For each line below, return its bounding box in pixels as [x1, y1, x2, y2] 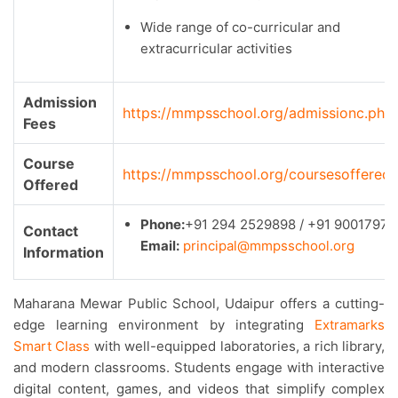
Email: [140, 237, 179, 255]
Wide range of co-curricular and [140, 19, 340, 36]
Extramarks [314, 316, 385, 334]
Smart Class [13, 338, 91, 355]
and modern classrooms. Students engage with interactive [13, 359, 385, 377]
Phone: [140, 216, 185, 234]
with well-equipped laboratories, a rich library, [90, 338, 386, 355]
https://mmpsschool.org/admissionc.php [123, 104, 394, 123]
